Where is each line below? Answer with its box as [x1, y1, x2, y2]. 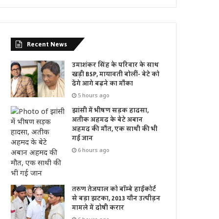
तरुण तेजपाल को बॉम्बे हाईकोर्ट [72, 183, 156, 196]
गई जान [72, 132, 93, 145]
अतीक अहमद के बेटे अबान [72, 114, 143, 126]
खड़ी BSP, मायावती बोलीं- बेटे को [72, 68, 160, 81]
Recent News [27, 38, 67, 51]
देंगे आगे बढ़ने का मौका [72, 78, 133, 90]
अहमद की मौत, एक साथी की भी [72, 123, 158, 135]
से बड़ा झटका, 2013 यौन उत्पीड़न [72, 193, 161, 205]
